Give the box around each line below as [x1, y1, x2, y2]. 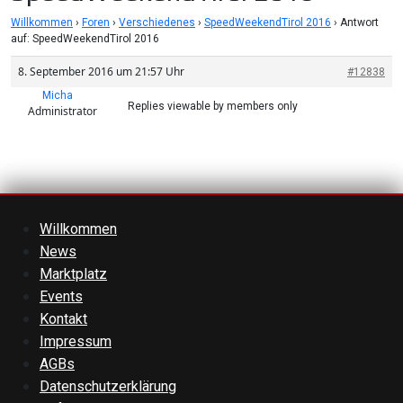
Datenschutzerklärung [40, 378, 176, 396]
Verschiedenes [119, 16, 195, 30]
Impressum [40, 333, 112, 351]
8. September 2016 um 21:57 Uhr [18, 64, 184, 80]
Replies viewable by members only [128, 100, 298, 113]
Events [40, 288, 83, 306]
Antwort [340, 16, 379, 30]
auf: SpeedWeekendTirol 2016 [11, 32, 159, 46]
